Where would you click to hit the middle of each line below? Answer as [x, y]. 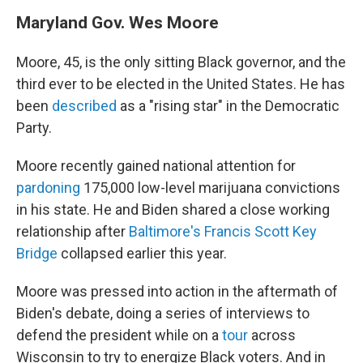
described [84, 106]
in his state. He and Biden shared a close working [173, 209]
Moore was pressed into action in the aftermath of [177, 291]
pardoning [48, 188]
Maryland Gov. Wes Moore [117, 22]
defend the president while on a [119, 335]
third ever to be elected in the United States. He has [181, 84]
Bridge [37, 253]
